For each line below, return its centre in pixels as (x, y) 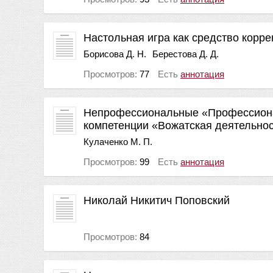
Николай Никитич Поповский (157, 200)
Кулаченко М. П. (118, 141)
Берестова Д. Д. (186, 54)
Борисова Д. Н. (115, 54)
